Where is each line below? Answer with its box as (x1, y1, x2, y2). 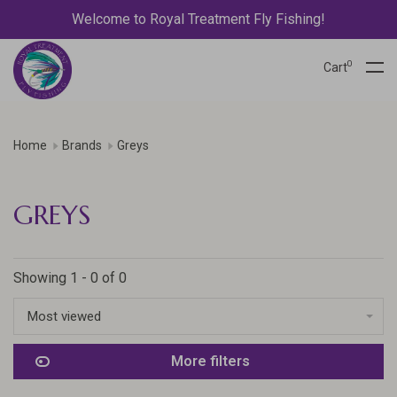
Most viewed (27, 308, 101, 324)
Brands (62, 138, 102, 152)
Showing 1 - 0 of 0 (13, 269, 127, 286)
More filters (170, 353, 250, 370)
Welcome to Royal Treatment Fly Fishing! (72, 11, 325, 27)
